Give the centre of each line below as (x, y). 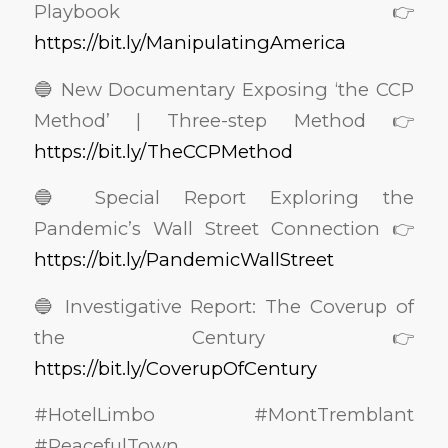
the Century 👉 (224, 337)
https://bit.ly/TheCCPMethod (163, 151)
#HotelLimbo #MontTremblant (224, 415)
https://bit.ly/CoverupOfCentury (175, 368)
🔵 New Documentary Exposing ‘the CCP (224, 89)
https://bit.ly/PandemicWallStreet (183, 260)
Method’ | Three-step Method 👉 (224, 120)
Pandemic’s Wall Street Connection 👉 (224, 229)
